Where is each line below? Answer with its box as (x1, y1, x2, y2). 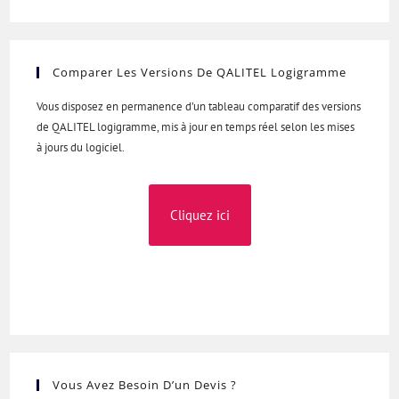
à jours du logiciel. (37, 139, 126, 155)
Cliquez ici (169, 206, 230, 224)
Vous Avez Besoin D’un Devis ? (53, 376, 238, 393)
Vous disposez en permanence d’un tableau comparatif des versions (37, 98, 362, 114)
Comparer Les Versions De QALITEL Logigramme (53, 63, 347, 80)
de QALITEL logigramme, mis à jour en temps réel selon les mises (37, 118, 355, 134)
